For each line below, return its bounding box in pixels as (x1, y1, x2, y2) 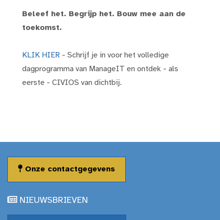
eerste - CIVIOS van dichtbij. (22, 79, 122, 87)
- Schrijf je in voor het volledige (60, 51, 169, 59)
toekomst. (22, 24, 62, 32)
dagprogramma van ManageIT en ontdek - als (22, 65, 178, 73)
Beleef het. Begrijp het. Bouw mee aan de (22, 10, 186, 18)
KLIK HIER (22, 51, 60, 59)
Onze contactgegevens (22, 165, 115, 173)
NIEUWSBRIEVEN (17, 195, 88, 205)
